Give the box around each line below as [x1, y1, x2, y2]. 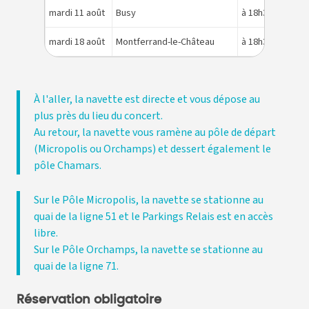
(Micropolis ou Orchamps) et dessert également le [34, 141, 271, 157]
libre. [34, 226, 58, 241]
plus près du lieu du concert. [34, 108, 163, 124]
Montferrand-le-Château [116, 34, 215, 50]
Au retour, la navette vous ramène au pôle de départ [34, 125, 276, 141]
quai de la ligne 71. [34, 259, 119, 275]
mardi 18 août [49, 34, 105, 50]
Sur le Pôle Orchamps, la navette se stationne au [34, 242, 263, 258]
